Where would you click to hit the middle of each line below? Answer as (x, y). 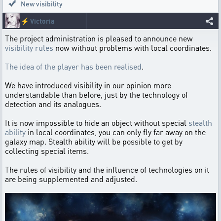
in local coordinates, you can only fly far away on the (116, 132)
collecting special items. (47, 151)
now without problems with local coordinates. (132, 48)
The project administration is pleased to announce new (99, 38)
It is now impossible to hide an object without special (97, 123)
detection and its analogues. (53, 104)
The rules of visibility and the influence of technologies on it (107, 169)
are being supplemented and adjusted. (71, 179)
